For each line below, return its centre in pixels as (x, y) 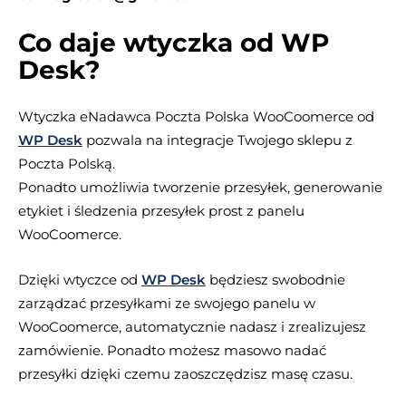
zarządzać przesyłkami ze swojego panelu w (167, 303)
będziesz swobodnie (277, 279)
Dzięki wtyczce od (80, 279)
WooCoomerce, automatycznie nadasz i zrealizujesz (192, 326)
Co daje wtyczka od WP (174, 42)
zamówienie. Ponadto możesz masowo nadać (172, 350)
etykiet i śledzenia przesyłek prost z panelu (161, 210)
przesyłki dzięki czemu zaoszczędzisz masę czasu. (185, 373)
